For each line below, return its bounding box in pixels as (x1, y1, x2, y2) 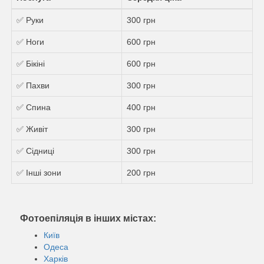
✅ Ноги (16, 37, 44, 47)
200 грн (127, 167, 156, 177)
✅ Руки (16, 15, 44, 25)
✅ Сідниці (16, 146, 54, 156)
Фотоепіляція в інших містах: (20, 213, 156, 223)
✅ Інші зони (16, 167, 61, 177)
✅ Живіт (16, 124, 48, 134)
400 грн (127, 102, 156, 112)
